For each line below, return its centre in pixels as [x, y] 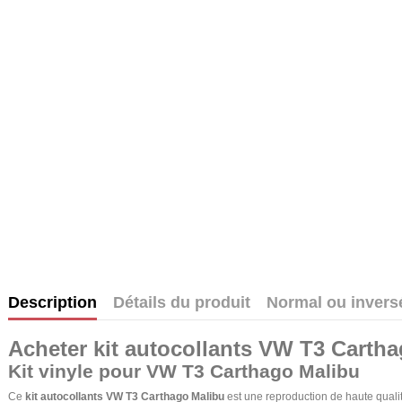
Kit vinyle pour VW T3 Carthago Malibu [184, 371]
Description [52, 302]
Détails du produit [182, 302]
